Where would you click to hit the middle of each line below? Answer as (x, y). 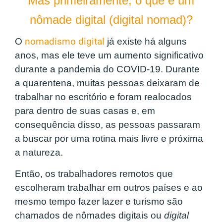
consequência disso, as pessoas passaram (108, 125)
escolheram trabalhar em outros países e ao (109, 187)
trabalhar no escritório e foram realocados (103, 97)
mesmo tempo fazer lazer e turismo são (99, 201)
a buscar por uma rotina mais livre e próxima (109, 139)
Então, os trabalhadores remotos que (94, 173)
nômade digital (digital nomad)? (111, 20)
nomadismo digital (65, 42)
